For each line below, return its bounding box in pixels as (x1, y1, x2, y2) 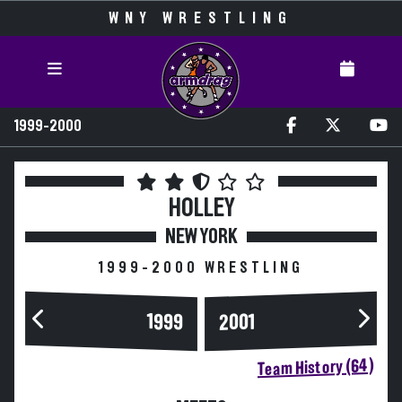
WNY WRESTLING (109, 11, 293, 27)
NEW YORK (164, 226, 238, 248)
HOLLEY (168, 196, 234, 222)
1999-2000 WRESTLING (99, 260, 303, 276)
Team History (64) (258, 356, 373, 380)
